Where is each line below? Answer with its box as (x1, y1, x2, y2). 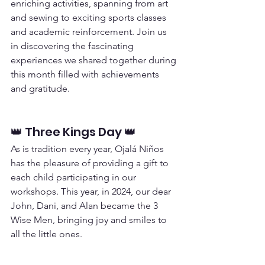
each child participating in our (11, 172, 138, 183)
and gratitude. (11, 83, 70, 94)
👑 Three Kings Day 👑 (11, 124, 136, 140)
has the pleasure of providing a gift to (11, 157, 171, 169)
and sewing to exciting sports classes (11, 12, 169, 23)
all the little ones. (11, 228, 82, 240)
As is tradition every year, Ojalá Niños (11, 143, 166, 154)
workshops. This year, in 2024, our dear (11, 186, 173, 197)
